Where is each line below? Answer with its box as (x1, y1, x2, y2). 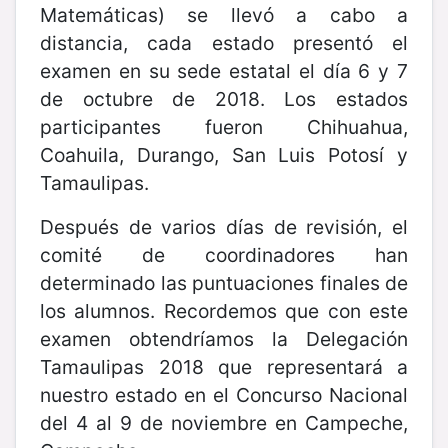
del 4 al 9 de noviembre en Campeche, (40, 410, 408, 435)
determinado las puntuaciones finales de (40, 270, 408, 295)
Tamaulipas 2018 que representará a (40, 354, 408, 379)
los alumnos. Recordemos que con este (40, 298, 408, 323)
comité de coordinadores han (40, 242, 408, 267)
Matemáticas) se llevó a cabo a (40, 2, 408, 27)
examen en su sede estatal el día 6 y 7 (40, 58, 408, 83)
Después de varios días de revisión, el (40, 214, 408, 239)
